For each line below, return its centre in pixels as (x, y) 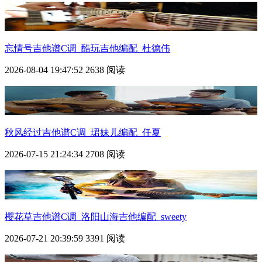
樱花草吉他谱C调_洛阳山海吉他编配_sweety (96, 216)
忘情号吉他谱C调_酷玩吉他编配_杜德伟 (87, 48)
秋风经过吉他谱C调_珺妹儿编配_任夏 (83, 132)
